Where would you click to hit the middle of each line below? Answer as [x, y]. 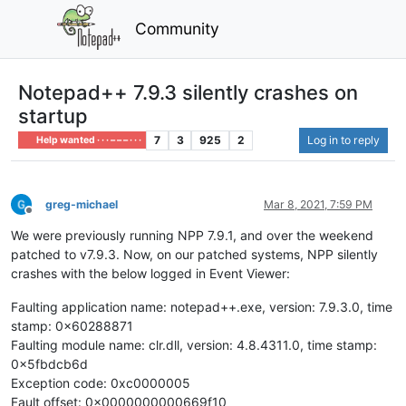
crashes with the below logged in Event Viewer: [150, 273]
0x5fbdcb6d [49, 363]
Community [178, 28]
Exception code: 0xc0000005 [101, 382]
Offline [45, 217]
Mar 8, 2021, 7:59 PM [318, 204]
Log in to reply [343, 140]
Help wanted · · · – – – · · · [88, 140]
